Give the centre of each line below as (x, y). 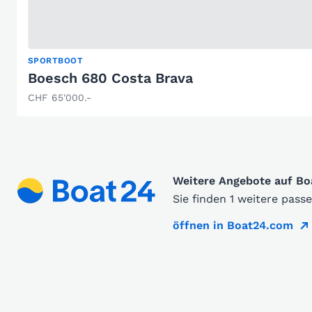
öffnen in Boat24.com (233, 226)
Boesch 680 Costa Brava (110, 78)
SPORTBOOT (56, 61)
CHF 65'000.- (60, 98)
